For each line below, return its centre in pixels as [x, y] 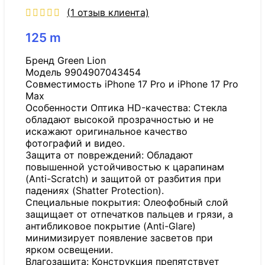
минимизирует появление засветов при [119, 238]
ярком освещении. [69, 250]
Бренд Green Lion [66, 61]
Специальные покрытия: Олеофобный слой [127, 203]
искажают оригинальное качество [106, 132]
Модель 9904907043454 [83, 72]
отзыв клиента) [112, 12]
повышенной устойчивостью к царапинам [125, 167]
